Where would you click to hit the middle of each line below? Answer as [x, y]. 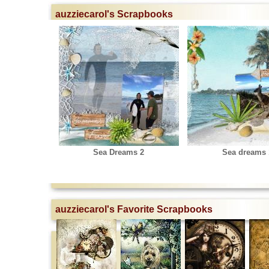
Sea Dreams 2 [119, 152]
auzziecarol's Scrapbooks [114, 14]
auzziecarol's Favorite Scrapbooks [134, 209]
